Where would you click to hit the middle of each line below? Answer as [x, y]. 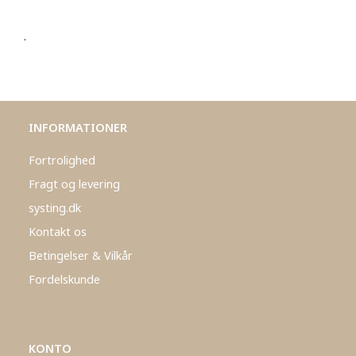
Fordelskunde [64, 280]
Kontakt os [58, 232]
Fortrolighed [62, 161]
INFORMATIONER [78, 128]
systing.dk [55, 208]
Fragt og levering [74, 184]
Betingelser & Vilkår [81, 256]
